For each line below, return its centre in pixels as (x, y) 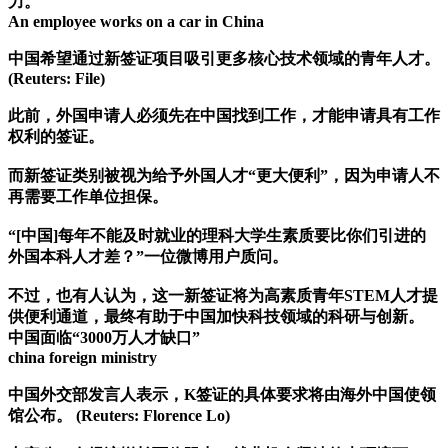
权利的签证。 (56, 137)
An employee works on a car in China (136, 22)
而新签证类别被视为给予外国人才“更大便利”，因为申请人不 (224, 176)
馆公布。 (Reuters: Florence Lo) (119, 416)
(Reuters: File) (56, 79)
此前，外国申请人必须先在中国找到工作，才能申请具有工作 (224, 116)
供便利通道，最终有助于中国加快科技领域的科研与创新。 (216, 317)
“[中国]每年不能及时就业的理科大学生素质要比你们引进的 (217, 236)
